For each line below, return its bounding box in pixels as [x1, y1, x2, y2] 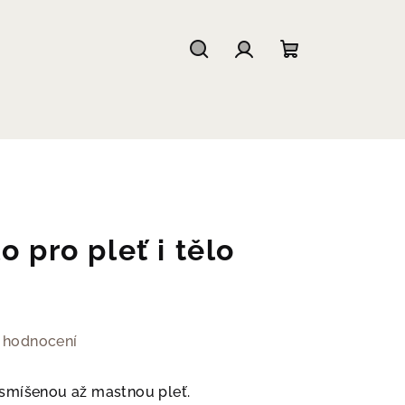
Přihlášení [242, 63, 326, 86]
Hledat [197, 63, 258, 86]
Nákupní [287, 63, 361, 86]
